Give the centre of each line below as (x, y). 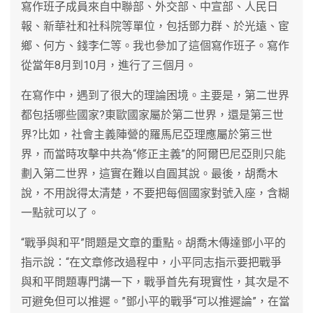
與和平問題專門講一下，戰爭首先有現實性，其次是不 (155, 282)
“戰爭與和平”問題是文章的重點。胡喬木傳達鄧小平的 (153, 242)
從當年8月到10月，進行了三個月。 (109, 65)
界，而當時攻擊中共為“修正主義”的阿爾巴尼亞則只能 (153, 154)
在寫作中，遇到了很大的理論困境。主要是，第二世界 (155, 95)
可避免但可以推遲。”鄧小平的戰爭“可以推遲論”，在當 (155, 301)
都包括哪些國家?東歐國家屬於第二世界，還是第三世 (152, 115)
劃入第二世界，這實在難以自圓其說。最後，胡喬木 (150, 173)
